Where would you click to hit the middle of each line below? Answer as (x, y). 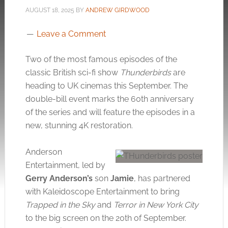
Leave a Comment (71, 34)
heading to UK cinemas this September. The (106, 86)
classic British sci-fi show (73, 73)
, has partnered (162, 178)
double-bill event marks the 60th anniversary (109, 99)
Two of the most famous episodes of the (101, 59)
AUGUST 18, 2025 (50, 10)
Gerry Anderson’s (59, 178)
